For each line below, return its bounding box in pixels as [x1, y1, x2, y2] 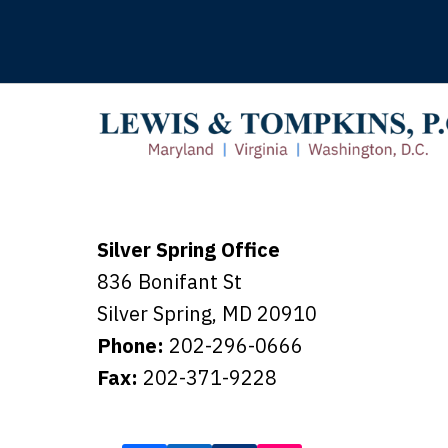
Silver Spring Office [97, 236, 280, 263]
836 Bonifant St [97, 268, 242, 295]
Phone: [97, 332, 169, 359]
